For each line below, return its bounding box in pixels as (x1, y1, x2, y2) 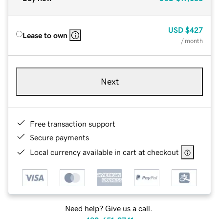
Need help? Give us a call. (65, 204, 153, 213)
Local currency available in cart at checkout (30, 148, 179, 156)
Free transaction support (30, 119, 115, 128)
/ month (181, 37, 203, 44)
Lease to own (22, 31, 67, 39)
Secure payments (30, 133, 89, 141)
